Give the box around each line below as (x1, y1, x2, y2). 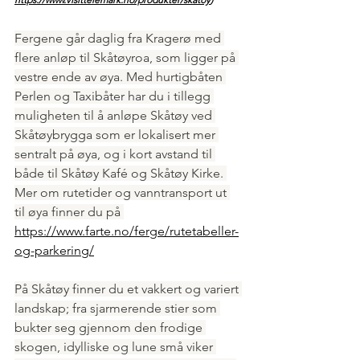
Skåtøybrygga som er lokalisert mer (14, 126, 219, 142)
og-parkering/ (14, 242, 94, 258)
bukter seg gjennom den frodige (14, 319, 206, 335)
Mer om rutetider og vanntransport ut (14, 184, 230, 200)
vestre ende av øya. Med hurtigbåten (14, 68, 226, 84)
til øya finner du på (14, 203, 124, 219)
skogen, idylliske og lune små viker (14, 338, 216, 354)
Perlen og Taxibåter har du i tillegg (14, 88, 214, 104)
